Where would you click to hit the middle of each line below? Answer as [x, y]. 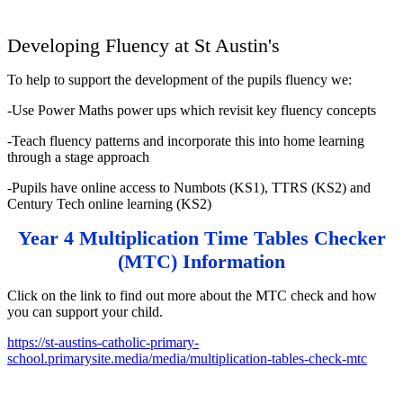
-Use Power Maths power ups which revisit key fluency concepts [192, 110]
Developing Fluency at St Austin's [143, 45]
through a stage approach [80, 157]
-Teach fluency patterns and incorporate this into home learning [186, 140]
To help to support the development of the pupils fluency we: [179, 79]
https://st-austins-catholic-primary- [103, 342]
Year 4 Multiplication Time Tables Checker [201, 237]
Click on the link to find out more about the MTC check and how [192, 295]
